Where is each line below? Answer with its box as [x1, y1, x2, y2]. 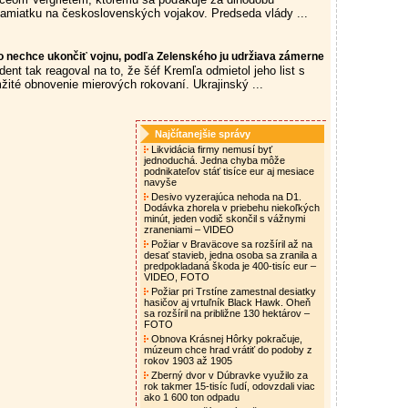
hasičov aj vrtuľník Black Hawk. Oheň [144, 297, 311, 308]
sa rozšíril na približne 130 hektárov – [144, 308, 310, 319]
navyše [144, 177, 179, 188]
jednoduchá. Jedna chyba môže [144, 155, 285, 166]
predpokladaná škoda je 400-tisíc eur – [144, 260, 316, 271]
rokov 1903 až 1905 [144, 355, 235, 366]
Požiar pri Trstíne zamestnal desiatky [148, 286, 316, 297]
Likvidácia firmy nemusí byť [148, 144, 272, 155]
